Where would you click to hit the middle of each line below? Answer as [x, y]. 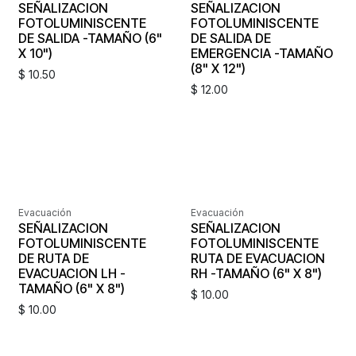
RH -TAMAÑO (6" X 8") [256, 273]
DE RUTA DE [54, 258]
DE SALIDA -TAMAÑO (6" [90, 38]
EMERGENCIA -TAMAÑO [261, 53]
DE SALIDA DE [230, 38]
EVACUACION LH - [72, 273]
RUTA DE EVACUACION [257, 258]
